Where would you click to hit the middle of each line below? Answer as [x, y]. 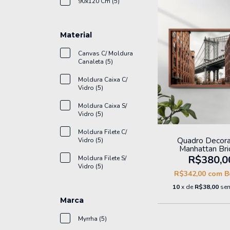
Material [76, 35]
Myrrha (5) [92, 219]
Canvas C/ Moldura [106, 54]
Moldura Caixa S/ [102, 106]
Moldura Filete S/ [102, 158]
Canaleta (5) [95, 62]
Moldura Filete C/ [102, 132]
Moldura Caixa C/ [103, 80]
